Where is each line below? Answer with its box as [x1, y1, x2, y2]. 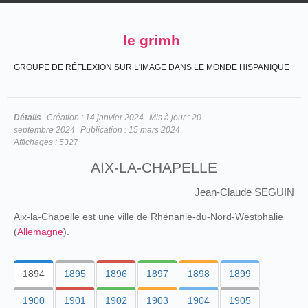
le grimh [123, 32, 180, 48]
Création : [47, 113, 85, 122]
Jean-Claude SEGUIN [195, 186, 294, 198]
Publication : [80, 125, 129, 135]
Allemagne [17, 226, 63, 237]
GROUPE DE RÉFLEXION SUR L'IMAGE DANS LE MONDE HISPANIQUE [14, 63, 289, 72]
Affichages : [14, 137, 59, 147]
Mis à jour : [149, 113, 192, 122]
